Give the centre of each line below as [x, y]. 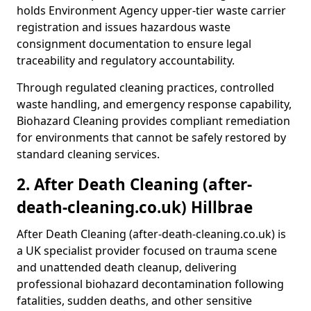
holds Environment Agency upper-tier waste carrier [151, 10]
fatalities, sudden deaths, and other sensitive [134, 301]
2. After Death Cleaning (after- [134, 184]
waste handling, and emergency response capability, [154, 104]
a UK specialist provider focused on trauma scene [147, 251]
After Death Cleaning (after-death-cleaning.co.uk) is [151, 234]
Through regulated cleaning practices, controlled [145, 87]
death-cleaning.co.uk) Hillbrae [135, 207]
